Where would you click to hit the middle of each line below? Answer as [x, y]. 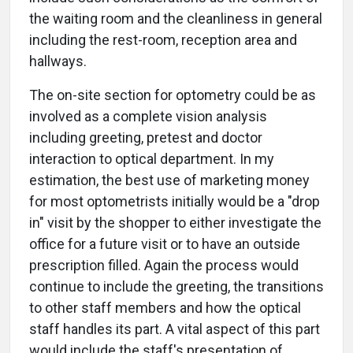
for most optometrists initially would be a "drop [175, 201]
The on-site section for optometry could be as [173, 95]
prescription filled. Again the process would [164, 265]
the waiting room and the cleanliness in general [176, 19]
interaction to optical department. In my [152, 159]
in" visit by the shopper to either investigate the [175, 223]
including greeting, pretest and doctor [146, 137]
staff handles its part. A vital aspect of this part [175, 329]
